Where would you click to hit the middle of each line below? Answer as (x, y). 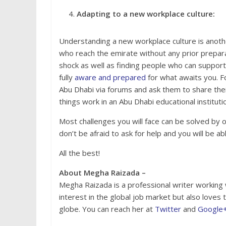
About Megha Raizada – (102, 172)
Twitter (168, 209)
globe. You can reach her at (107, 209)
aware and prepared (110, 77)
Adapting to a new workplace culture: (146, 13)
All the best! (79, 153)
